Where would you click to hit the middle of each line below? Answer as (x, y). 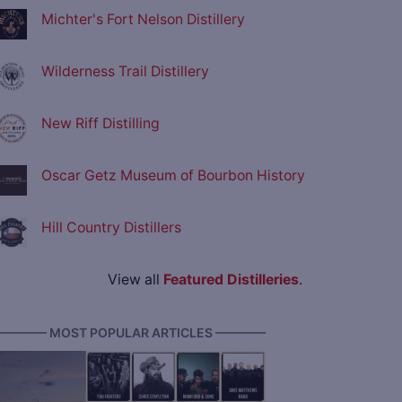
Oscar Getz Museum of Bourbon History (173, 176)
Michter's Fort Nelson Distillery (143, 20)
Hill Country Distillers (111, 228)
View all (135, 280)
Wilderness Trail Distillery (125, 72)
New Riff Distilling (100, 124)
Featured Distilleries (231, 280)
